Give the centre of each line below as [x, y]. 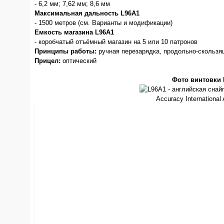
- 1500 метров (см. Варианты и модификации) [103, 23]
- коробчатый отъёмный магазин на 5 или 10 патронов [116, 42]
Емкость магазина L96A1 [74, 32]
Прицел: [47, 61]
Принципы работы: [65, 51]
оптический [78, 61]
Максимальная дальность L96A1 [87, 13]
